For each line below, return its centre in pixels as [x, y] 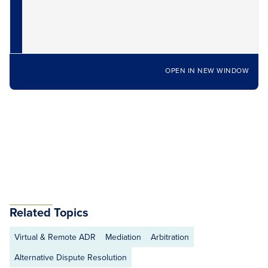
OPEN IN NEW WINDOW [207, 70]
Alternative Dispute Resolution [71, 257]
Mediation [123, 237]
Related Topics [49, 212]
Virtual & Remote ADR [55, 237]
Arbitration [170, 237]
